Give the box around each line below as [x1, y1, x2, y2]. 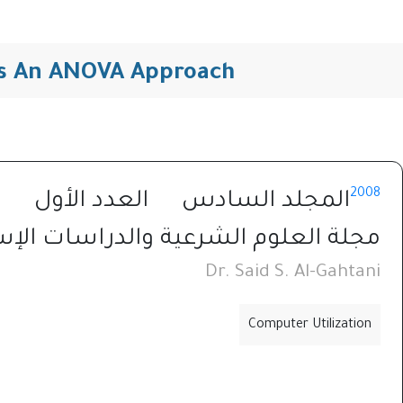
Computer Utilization [248, 318, 372, 333]
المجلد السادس [182, 189, 350, 215]
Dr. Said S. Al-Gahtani [205, 263, 381, 283]
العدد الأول [34, 189, 148, 215]
